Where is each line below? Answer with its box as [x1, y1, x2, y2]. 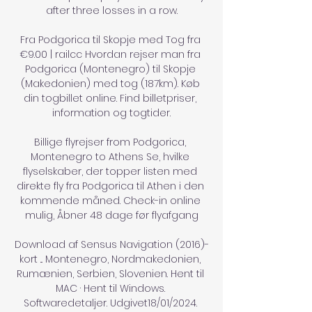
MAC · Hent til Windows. [55, 281, 165, 295]
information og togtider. [52, 105, 171, 120]
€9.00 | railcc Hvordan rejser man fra [19, 47, 201, 61]
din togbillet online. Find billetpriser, [24, 91, 196, 105]
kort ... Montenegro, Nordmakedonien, [19, 251, 201, 266]
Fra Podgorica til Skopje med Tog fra [19, 32, 201, 47]
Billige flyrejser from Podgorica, [34, 134, 186, 149]
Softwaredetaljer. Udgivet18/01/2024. [23, 295, 197, 310]
